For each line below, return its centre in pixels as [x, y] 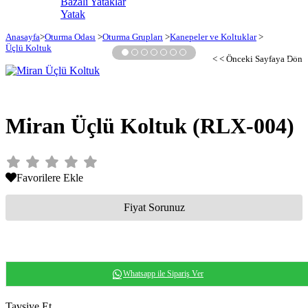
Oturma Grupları [133, 37]
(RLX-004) [243, 126]
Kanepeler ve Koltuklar [213, 37]
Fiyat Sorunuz [154, 207]
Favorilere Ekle [50, 177]
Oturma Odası [70, 37]
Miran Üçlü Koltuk [99, 126]
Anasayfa [23, 37]
